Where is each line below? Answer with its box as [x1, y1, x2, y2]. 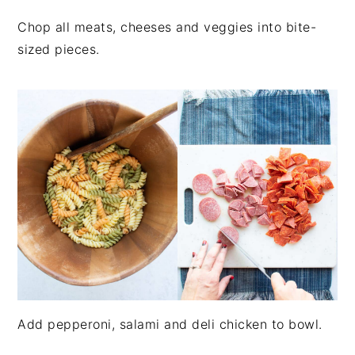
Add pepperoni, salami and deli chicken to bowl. [17, 315, 323, 332]
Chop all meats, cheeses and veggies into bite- [17, 19, 317, 36]
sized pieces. [17, 41, 100, 58]
